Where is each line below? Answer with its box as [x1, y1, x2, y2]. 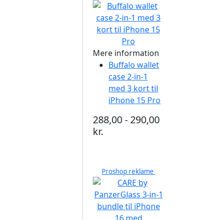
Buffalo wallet [109, 59, 159, 70]
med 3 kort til [109, 83, 158, 94]
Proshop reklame [102, 167, 155, 176]
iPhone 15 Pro [109, 95, 161, 106]
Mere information [93, 48, 159, 58]
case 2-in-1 [109, 71, 148, 82]
